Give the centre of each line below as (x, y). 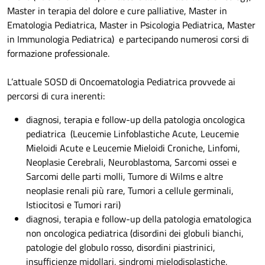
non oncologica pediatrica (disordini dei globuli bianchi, (135, 233)
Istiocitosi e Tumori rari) (73, 205)
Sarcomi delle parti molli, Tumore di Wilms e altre (125, 177)
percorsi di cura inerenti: (56, 96)
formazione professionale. (58, 54)
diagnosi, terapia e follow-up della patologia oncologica (135, 120)
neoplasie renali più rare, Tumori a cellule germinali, (130, 191)
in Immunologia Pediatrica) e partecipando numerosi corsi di (128, 39)
